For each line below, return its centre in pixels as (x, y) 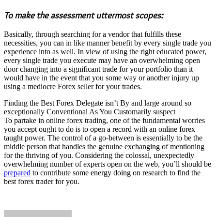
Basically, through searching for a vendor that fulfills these (93, 34)
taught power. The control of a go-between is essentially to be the (103, 138)
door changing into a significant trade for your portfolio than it (98, 69)
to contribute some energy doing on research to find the (116, 172)
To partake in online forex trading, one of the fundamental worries (104, 120)
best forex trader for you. (42, 181)
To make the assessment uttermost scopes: (83, 15)
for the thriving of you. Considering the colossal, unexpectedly (99, 155)
